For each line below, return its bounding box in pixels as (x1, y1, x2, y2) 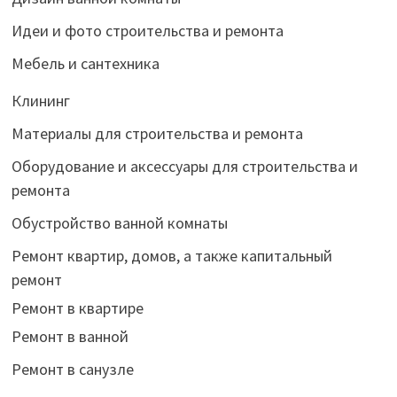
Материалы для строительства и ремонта (11, 122, 303, 144)
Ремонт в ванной (11, 325, 128, 346)
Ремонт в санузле (11, 358, 134, 379)
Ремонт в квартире (11, 297, 144, 318)
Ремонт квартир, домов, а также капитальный (11, 245, 332, 266)
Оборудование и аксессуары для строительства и (11, 155, 358, 176)
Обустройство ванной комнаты (11, 212, 228, 233)
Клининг (11, 90, 70, 111)
